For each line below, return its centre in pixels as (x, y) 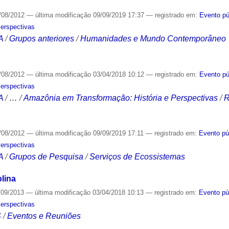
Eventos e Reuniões (44, 216)
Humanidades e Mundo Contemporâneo (153, 38)
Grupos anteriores (42, 38)
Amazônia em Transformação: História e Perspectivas (121, 98)
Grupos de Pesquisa (47, 157)
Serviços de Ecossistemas (138, 157)
